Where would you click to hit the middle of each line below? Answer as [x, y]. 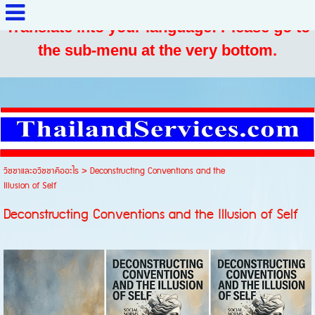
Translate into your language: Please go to [157, 27]
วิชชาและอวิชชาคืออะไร [41, 171]
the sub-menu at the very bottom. [157, 50]
